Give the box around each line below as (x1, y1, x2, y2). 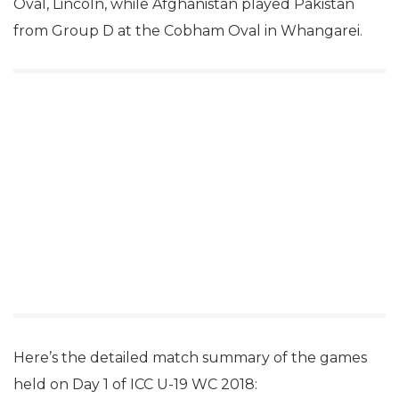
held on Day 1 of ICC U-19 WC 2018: (13, 375, 257, 393)
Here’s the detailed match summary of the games (13, 348, 367, 366)
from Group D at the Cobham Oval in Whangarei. (13, 21, 362, 39)
